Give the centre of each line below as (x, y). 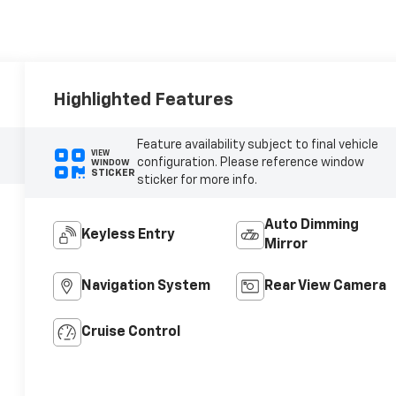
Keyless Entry (129, 236)
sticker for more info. (197, 181)
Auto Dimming (311, 226)
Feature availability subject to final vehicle (257, 145)
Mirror (286, 245)
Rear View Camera (325, 287)
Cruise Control (131, 333)
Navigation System (146, 287)
